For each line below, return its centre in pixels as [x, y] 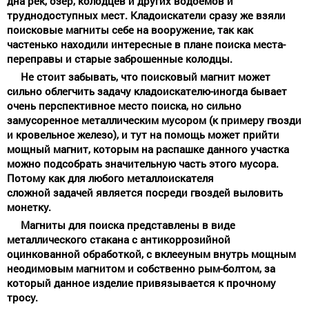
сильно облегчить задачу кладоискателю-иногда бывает [147, 91]
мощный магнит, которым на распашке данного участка [148, 149]
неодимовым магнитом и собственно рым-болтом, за [141, 268]
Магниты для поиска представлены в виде [128, 225]
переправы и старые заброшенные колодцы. [120, 58]
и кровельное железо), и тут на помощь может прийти [143, 134]
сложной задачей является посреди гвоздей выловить [145, 192]
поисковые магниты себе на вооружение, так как [130, 29]
